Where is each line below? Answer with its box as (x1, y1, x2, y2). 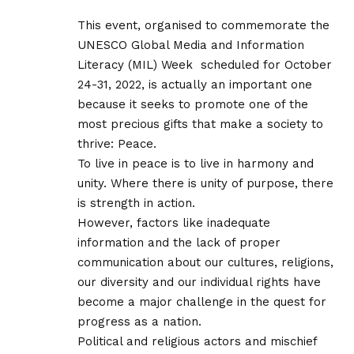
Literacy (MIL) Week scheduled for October (77, 57, 332, 72)
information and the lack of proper (77, 235, 281, 250)
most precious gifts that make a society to (77, 116, 323, 131)
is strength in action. (77, 195, 195, 210)
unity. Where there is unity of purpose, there (77, 175, 333, 190)
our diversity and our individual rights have (77, 274, 321, 289)
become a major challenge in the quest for (77, 294, 326, 309)
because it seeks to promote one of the (77, 96, 308, 111)
